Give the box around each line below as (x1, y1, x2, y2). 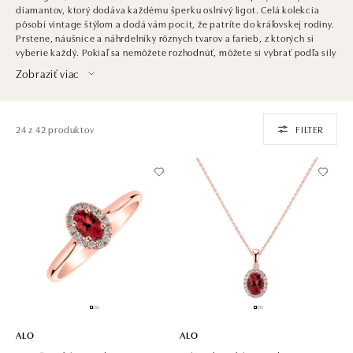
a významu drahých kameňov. (16, 58, 145, 72)
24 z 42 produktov (16, 121, 95, 136)
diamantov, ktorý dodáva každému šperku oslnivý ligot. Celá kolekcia (16, 2, 320, 16)
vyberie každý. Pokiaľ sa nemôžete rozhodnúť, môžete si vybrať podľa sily (16, 44, 336, 58)
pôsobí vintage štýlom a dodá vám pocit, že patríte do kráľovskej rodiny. (16, 16, 335, 30)
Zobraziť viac (16, 65, 80, 81)
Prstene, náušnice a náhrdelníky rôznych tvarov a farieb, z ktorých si (16, 30, 315, 44)
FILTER (295, 121, 324, 136)
